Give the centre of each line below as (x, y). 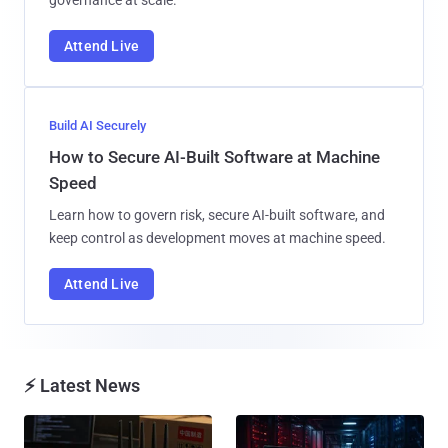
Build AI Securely (97, 125)
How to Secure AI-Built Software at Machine (214, 156)
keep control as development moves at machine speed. (217, 237)
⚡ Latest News (82, 385)
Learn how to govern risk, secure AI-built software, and (217, 214)
